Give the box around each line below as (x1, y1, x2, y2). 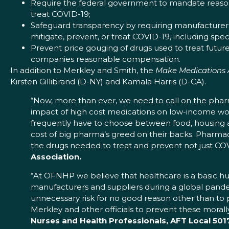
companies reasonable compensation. (31, 54, 180, 64)
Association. (31, 152, 81, 162)
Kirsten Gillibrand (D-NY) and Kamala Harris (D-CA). (10, 77, 206, 87)
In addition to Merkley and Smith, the (10, 65, 155, 76)
